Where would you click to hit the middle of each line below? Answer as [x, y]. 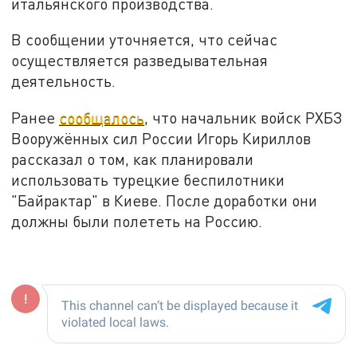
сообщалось [102, 118]
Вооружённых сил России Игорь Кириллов [161, 139]
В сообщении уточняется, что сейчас [145, 40]
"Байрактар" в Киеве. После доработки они [165, 201]
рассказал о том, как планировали [133, 159]
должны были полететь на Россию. [137, 222]
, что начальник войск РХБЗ [244, 118]
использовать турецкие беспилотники [148, 180]
